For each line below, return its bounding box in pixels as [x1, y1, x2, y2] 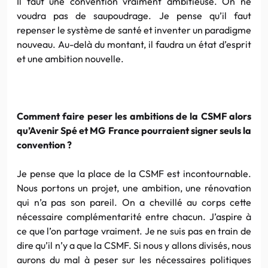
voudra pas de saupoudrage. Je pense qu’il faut [17, 9, 251, 22]
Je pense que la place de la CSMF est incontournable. [17, 167, 251, 179]
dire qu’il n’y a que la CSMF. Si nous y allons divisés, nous [17, 239, 251, 251]
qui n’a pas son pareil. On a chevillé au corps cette [17, 196, 251, 208]
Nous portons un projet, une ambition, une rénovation [17, 181, 251, 194]
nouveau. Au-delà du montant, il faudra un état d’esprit [17, 38, 251, 50]
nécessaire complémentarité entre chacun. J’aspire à [17, 210, 251, 223]
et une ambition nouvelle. [17, 52, 124, 65]
